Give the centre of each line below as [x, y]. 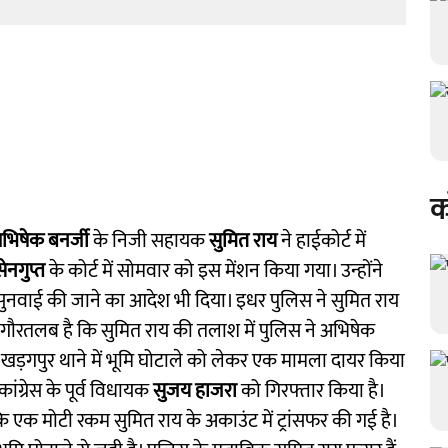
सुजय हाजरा [195, 391]
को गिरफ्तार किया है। [310, 391]
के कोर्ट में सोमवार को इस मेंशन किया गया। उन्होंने [216, 271]
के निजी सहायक [151, 241]
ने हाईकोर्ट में [323, 241]
